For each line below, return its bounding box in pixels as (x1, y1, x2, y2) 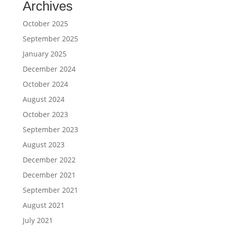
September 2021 (22, 185, 78, 195)
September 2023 (22, 124, 78, 134)
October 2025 (22, 18, 68, 28)
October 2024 (22, 79, 68, 89)
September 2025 (22, 33, 78, 43)
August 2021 (22, 200, 65, 210)
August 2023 (22, 139, 65, 149)
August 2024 (22, 94, 65, 104)
